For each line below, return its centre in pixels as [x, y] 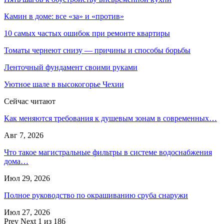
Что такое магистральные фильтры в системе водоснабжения [108, 152]
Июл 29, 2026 [27, 178]
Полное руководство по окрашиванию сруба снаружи [96, 195]
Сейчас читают [30, 101]
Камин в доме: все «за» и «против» [64, 16]
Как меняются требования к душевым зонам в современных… [110, 118]
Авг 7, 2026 [24, 135]
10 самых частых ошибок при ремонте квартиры [87, 33]
